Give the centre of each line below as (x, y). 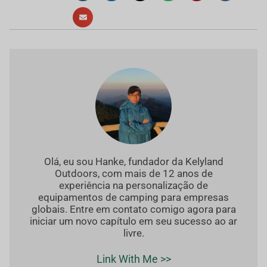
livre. (133, 233)
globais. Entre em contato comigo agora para (133, 209)
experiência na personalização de (133, 185)
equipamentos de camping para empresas (133, 197)
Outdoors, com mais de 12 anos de (133, 173)
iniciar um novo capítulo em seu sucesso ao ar (133, 221)
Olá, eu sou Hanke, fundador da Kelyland (133, 161)
